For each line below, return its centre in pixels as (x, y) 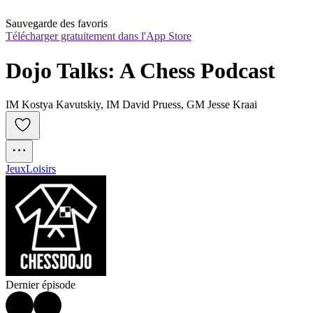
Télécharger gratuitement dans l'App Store (99, 36)
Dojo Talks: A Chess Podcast (140, 70)
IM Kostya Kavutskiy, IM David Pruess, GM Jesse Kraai (131, 105)
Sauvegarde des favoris (57, 24)
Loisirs (41, 169)
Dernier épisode (41, 285)
